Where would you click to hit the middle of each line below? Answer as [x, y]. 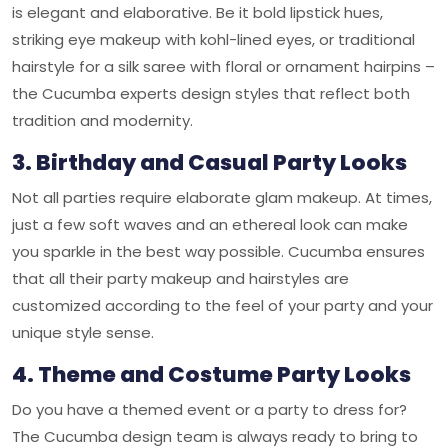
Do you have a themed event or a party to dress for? [209, 409]
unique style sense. [83, 332]
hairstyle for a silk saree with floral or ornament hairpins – [223, 66]
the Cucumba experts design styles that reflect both [211, 93]
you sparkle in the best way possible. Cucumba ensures [218, 251]
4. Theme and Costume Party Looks [211, 374]
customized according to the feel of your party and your [222, 305]
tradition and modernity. [102, 120]
